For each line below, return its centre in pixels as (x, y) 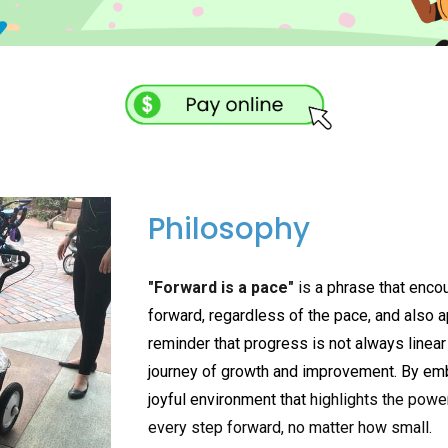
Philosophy (229, 228)
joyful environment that (229, 399)
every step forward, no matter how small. (290, 427)
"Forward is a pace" (221, 287)
